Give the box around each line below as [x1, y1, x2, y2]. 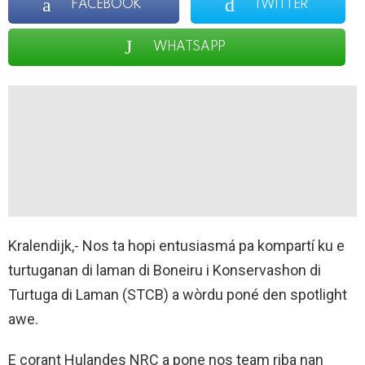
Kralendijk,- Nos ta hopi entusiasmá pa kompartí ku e [8, 236, 345, 254]
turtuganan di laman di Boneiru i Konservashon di [8, 261, 321, 279]
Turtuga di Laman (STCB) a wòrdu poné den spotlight [8, 285, 347, 303]
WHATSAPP [153, 41, 226, 55]
